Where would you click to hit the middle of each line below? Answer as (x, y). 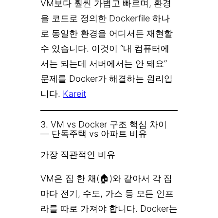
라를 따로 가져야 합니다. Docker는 (109, 208)
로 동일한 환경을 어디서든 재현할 (107, 34)
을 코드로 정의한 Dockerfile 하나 (105, 18)
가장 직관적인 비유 (78, 154)
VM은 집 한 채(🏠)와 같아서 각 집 (106, 178)
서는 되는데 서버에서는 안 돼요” (104, 64)
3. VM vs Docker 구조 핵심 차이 (104, 125)
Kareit (74, 94)
